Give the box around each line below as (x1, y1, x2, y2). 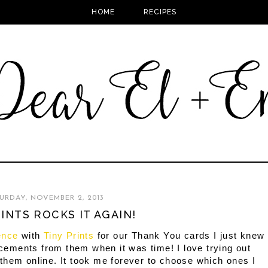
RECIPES (144, 8, 177, 17)
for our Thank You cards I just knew (94, 230, 265, 241)
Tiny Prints (43, 230, 95, 241)
